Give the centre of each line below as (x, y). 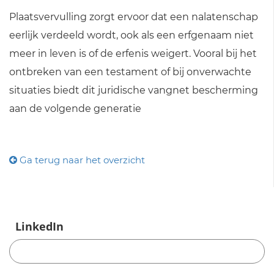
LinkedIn (39, 226)
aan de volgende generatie (75, 108)
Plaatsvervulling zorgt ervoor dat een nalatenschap (134, 17)
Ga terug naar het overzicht (81, 160)
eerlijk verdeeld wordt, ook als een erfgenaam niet (131, 35)
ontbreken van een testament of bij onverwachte (130, 72)
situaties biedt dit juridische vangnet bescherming (134, 90)
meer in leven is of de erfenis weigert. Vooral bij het (133, 53)
